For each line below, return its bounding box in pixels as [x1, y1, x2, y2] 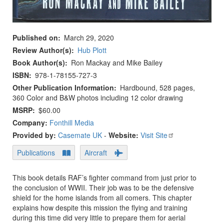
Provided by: [12, 130, 58, 140]
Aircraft [84, 147, 107, 158]
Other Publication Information [12, 82, 114, 93]
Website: [108, 130, 138, 140]
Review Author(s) [12, 45, 71, 55]
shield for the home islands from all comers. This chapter [12, 192, 192, 203]
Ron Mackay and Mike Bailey [71, 57, 162, 68]
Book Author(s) [12, 57, 65, 68]
